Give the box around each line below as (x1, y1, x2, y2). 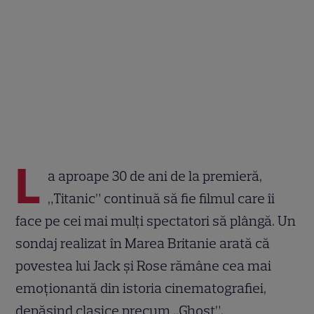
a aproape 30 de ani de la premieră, (48, 167, 263, 184)
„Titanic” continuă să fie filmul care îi (48, 189, 275, 207)
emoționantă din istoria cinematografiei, (15, 279, 267, 296)
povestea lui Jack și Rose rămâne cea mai (15, 257, 272, 274)
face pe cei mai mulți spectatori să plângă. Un (15, 212, 296, 229)
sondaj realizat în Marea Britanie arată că (15, 234, 271, 252)
